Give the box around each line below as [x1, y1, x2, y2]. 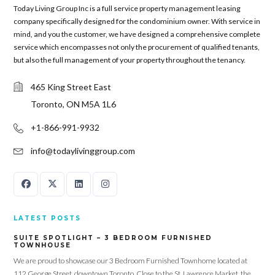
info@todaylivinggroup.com [31, 145, 136, 156]
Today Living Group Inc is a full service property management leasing [14, 3, 241, 13]
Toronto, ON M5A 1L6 [31, 98, 117, 109]
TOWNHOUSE [14, 241, 72, 249]
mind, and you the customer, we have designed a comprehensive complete [14, 29, 261, 39]
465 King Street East [31, 81, 112, 92]
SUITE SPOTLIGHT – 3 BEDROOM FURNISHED [14, 233, 213, 242]
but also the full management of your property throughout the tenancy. [14, 55, 246, 64]
